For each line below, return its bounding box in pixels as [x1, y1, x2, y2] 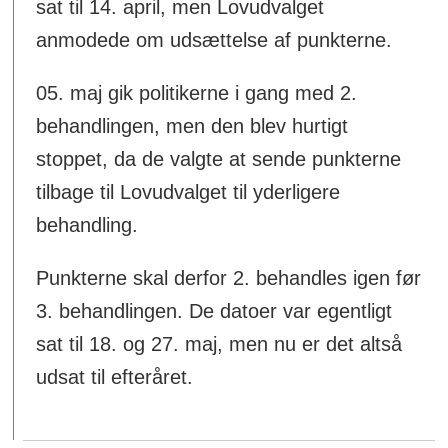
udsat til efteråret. [36, 366, 194, 389]
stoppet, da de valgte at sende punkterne [36, 148, 402, 171]
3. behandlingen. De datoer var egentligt [36, 300, 393, 323]
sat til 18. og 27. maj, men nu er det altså [36, 333, 403, 356]
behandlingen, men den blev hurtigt [36, 115, 349, 138]
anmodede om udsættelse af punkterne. [36, 29, 393, 52]
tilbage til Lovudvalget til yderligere [36, 181, 341, 204]
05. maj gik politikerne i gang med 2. [36, 82, 358, 105]
